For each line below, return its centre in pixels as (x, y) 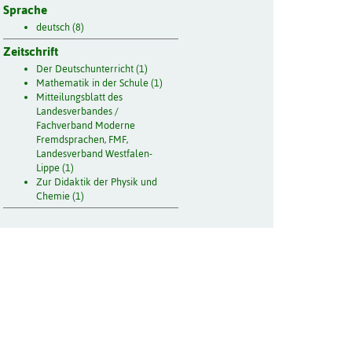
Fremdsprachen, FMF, (82, 140)
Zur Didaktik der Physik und (97, 182)
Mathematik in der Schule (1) (100, 83)
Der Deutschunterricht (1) (92, 69)
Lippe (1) (55, 168)
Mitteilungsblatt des (80, 97)
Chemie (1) (60, 196)
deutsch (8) (60, 27)
